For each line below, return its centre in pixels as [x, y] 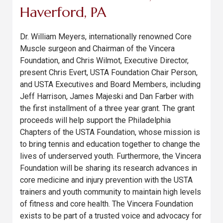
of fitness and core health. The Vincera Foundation [107, 204]
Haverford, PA [63, 12]
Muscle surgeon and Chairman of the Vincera [97, 49]
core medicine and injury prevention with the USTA [106, 180]
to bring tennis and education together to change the [110, 144]
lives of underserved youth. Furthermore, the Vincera [111, 156]
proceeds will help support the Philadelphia [95, 120]
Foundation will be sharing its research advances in [109, 168]
